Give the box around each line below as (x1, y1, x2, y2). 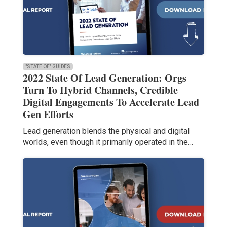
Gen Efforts (22, 107, 73, 122)
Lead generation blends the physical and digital (22, 126, 190, 136)
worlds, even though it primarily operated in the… (22, 137, 193, 147)
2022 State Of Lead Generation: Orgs (22, 70, 186, 86)
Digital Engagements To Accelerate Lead (22, 95, 199, 110)
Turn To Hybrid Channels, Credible (22, 83, 178, 98)
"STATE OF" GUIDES (25, 64, 70, 70)
